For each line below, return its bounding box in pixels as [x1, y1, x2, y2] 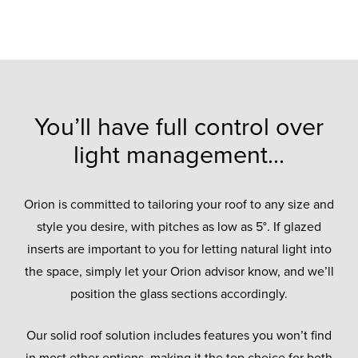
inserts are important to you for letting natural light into [26, 241, 332, 257]
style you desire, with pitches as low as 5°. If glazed [37, 218, 321, 235]
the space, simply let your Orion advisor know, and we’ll [24, 263, 334, 280]
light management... [74, 140, 284, 170]
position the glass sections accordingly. [70, 285, 288, 302]
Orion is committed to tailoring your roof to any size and [24, 196, 334, 213]
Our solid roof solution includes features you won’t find [26, 327, 332, 344]
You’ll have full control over [34, 112, 324, 142]
